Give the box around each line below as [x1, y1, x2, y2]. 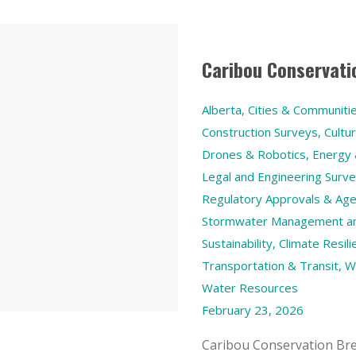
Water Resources [202, 280, 298, 296]
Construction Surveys [202, 124, 318, 140]
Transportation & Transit [202, 257, 339, 273]
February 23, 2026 [202, 302, 304, 318]
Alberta [202, 102, 242, 118]
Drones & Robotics [202, 146, 306, 162]
